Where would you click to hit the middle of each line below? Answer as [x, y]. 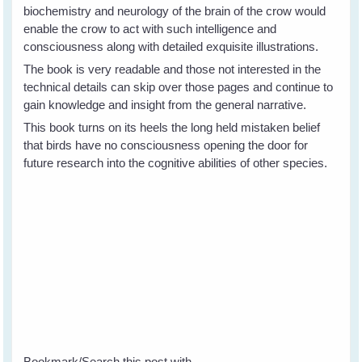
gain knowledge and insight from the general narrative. [165, 104]
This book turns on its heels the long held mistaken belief [172, 127]
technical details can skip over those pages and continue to [179, 86]
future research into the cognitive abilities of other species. [176, 162]
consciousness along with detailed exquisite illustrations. [171, 46]
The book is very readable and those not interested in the [173, 69]
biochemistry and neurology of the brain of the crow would [175, 11]
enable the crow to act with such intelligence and [150, 28]
